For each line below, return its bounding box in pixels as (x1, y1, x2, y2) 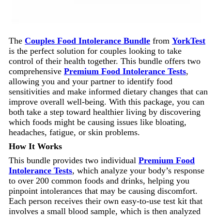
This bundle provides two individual (9, 155, 139, 165)
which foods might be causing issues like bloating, (9, 117, 186, 127)
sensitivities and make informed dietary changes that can (9, 86, 208, 96)
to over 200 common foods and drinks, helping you (9, 175, 189, 186)
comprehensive (9, 66, 64, 76)
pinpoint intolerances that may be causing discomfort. (9, 186, 198, 196)
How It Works (9, 141, 62, 151)
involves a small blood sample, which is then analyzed (9, 206, 201, 216)
